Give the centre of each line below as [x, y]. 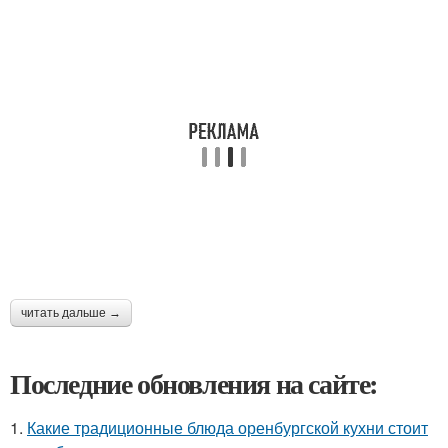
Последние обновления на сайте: [194, 383]
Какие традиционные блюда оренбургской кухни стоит [227, 427]
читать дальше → [71, 313]
